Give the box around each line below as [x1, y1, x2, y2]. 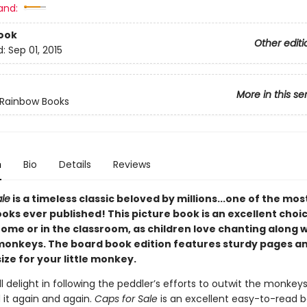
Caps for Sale [94, 292, 158, 306]
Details [58, 158, 91, 171]
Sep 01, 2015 [8, 43, 62, 58]
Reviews [112, 158, 151, 171]
